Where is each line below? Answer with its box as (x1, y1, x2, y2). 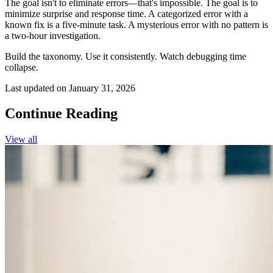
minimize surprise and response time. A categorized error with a (5, 8, 248, 19)
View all (5, 134, 37, 145)
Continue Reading (5, 105, 118, 122)
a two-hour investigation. (5, 30, 101, 41)
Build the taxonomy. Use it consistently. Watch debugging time (5, 51, 246, 62)
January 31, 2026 (69, 82, 135, 93)
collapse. (5, 62, 38, 73)
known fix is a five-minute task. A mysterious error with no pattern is (5, 19, 268, 30)
